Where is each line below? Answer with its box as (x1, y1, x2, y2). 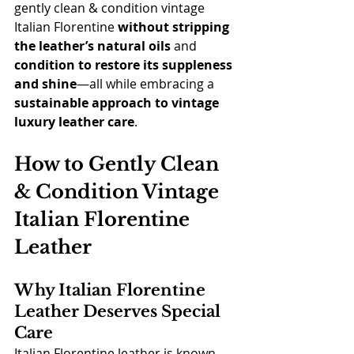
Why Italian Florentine (14, 281, 209, 299)
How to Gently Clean (14, 153, 224, 175)
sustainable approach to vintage (14, 94, 222, 111)
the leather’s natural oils (14, 37, 171, 55)
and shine (14, 75, 77, 92)
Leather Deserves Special (14, 302, 224, 321)
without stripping (118, 18, 232, 36)
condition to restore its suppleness (14, 56, 235, 73)
